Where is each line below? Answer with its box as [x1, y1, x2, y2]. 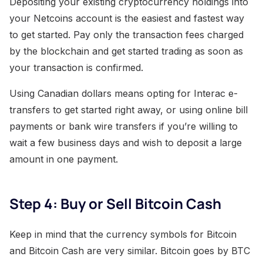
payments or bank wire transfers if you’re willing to [9, 120, 238, 133]
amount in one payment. [9, 153, 118, 166]
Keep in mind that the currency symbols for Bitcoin [9, 228, 237, 241]
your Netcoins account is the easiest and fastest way [9, 12, 244, 25]
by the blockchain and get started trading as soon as [9, 45, 243, 58]
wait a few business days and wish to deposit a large [9, 137, 242, 149]
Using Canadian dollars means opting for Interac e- [9, 87, 238, 100]
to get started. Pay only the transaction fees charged [9, 29, 244, 41]
